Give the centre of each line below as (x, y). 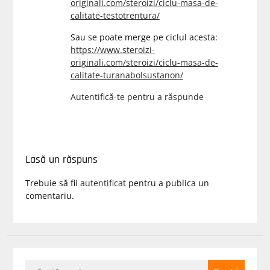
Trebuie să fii (52, 183)
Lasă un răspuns (61, 159)
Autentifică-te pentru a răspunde (137, 97)
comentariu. (49, 196)
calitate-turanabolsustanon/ (127, 75)
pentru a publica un (167, 183)
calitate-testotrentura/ (115, 15)
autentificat (103, 183)
